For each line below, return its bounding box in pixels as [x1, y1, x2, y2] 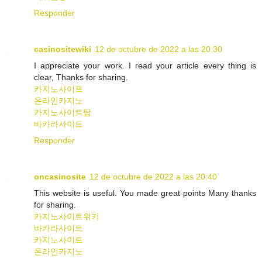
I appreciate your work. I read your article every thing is [34, 60, 256, 70]
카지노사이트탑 [34, 107, 91, 117]
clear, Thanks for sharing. [34, 72, 128, 82]
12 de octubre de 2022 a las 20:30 [95, 44, 222, 54]
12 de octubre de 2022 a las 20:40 [89, 171, 217, 181]
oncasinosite [34, 171, 86, 181]
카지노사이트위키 [34, 211, 99, 221]
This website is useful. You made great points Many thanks [34, 188, 256, 198]
